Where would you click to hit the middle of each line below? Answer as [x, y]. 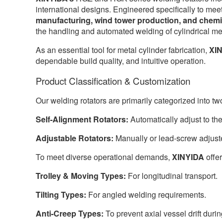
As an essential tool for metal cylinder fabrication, [122, 50]
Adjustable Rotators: [75, 138]
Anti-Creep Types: [70, 213]
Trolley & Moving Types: [81, 175]
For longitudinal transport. [172, 175]
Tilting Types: [61, 194]
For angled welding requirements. [146, 194]
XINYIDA [188, 157]
